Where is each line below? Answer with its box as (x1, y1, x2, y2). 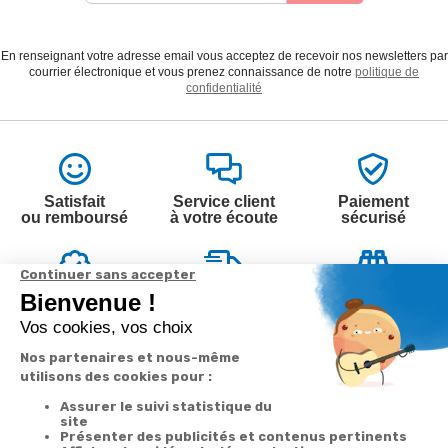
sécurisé (340, 208, 406, 226)
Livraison (188, 289, 260, 307)
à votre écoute (169, 208, 278, 226)
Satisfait (44, 192, 106, 210)
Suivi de (342, 289, 404, 307)
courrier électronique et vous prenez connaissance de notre (29, 64, 355, 79)
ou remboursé (21, 208, 129, 226)
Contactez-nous (301, 413, 423, 431)
